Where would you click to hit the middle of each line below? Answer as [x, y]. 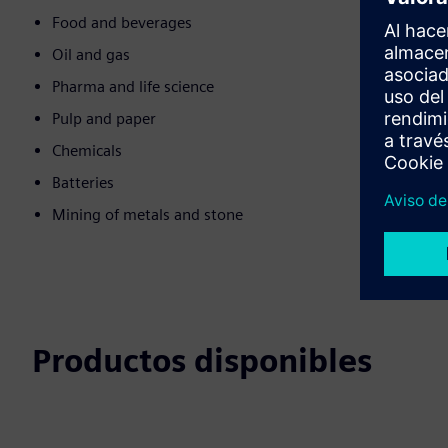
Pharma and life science [133, 87]
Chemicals [87, 151]
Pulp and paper [104, 119]
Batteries [83, 183]
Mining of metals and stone [147, 215]
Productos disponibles [202, 361]
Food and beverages [122, 23]
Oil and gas [91, 55]
